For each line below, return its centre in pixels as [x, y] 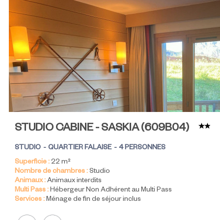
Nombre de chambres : [51, 172]
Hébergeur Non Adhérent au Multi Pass [111, 191]
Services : [30, 200]
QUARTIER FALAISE [80, 149]
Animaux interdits [74, 181]
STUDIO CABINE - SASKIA [78, 129]
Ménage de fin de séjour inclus [94, 200]
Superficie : [32, 163]
